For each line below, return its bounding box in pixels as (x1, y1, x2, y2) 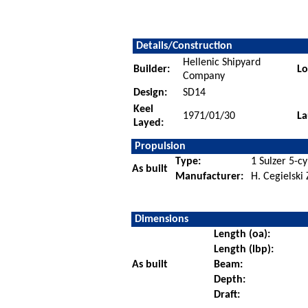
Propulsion (134, 140, 186, 152)
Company (182, 70, 225, 82)
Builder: (133, 63, 170, 75)
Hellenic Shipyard (182, 56, 261, 68)
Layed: (133, 117, 164, 129)
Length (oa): (213, 228, 270, 240)
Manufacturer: (175, 170, 243, 182)
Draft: (213, 289, 240, 300)
